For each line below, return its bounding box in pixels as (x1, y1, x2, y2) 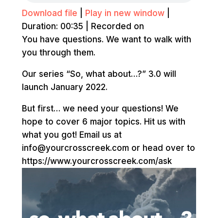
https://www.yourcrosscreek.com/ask (21, 156, 172, 166)
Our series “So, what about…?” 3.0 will (21, 69, 176, 79)
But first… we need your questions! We (21, 104, 179, 113)
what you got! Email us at (21, 130, 122, 140)
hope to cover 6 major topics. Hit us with (21, 117, 185, 127)
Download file (21, 8, 77, 18)
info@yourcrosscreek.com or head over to (21, 143, 195, 153)
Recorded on (91, 21, 144, 31)
